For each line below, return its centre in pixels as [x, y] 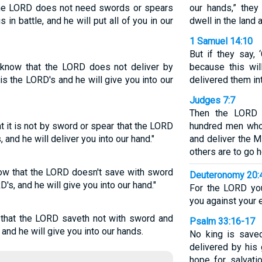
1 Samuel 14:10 [221, 41]
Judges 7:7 [212, 100]
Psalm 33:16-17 [222, 221]
